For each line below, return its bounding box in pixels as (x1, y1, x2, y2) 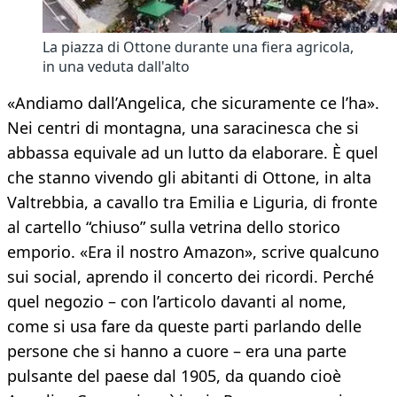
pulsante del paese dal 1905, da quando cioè (7, 365, 341, 387)
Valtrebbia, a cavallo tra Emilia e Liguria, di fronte (7, 191, 378, 214)
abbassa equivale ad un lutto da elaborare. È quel (7, 142, 378, 164)
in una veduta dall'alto (43, 57, 190, 77)
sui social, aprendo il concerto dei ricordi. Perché (7, 266, 374, 288)
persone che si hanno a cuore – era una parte (7, 340, 346, 362)
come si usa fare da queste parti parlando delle (7, 315, 362, 338)
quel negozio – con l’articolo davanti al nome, (7, 291, 346, 313)
